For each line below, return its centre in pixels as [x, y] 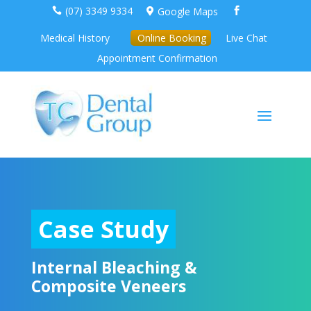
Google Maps [187, 11]
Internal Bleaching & [114, 267]
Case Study [103, 229]
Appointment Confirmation [158, 58]
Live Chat [246, 37]
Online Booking [171, 37]
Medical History [75, 37]
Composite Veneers [108, 286]
